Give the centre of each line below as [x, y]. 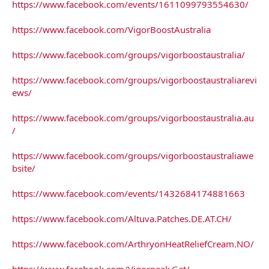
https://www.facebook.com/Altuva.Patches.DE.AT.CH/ [122, 218]
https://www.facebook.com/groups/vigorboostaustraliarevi [134, 80]
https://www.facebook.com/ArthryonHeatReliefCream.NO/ [133, 243]
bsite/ [24, 168]
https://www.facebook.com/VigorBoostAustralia [111, 29]
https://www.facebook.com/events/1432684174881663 [128, 193]
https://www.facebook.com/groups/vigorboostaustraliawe [133, 155]
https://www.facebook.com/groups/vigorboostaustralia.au [133, 117]
